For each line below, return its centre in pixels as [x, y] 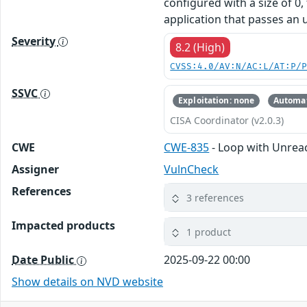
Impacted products [63, 226]
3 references [216, 197]
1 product [209, 232]
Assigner [35, 170]
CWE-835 [187, 148]
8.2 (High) [200, 47]
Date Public [44, 260]
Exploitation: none [217, 100]
